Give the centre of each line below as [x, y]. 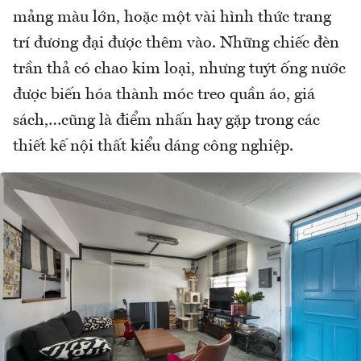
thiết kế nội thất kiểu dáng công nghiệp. [153, 147]
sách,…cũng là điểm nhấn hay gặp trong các [166, 121]
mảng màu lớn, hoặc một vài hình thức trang [172, 18]
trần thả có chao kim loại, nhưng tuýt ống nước [179, 70]
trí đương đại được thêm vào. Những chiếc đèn [176, 44]
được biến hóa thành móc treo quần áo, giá [164, 95]
